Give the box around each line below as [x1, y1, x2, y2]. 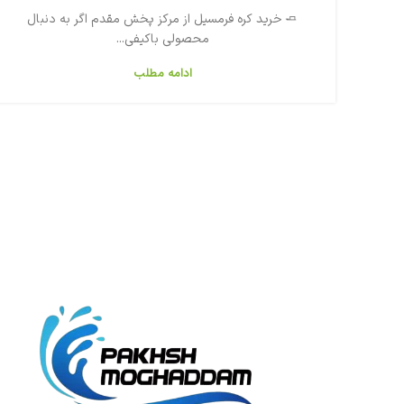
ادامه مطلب [133, 64, 192, 83]
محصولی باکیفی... [115, 29, 209, 49]
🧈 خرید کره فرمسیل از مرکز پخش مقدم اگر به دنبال [27, 9, 298, 29]
